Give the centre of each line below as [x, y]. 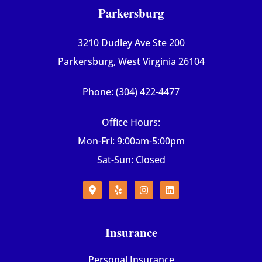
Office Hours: [131, 123]
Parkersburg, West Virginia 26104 [131, 62]
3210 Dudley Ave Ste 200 [131, 43]
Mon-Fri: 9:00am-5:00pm [131, 141]
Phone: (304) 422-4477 [131, 92]
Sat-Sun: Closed [131, 160]
